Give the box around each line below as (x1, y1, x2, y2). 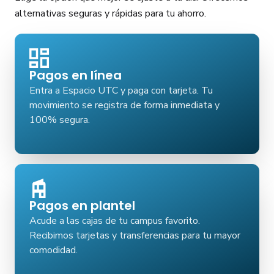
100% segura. (29, 113, 90, 127)
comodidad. (29, 243, 78, 257)
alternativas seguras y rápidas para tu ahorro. (15, 7, 206, 20)
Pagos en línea (29, 67, 122, 84)
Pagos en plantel (29, 197, 135, 214)
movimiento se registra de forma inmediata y (29, 98, 220, 112)
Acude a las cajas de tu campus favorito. (29, 214, 200, 228)
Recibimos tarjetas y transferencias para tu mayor (29, 229, 240, 242)
